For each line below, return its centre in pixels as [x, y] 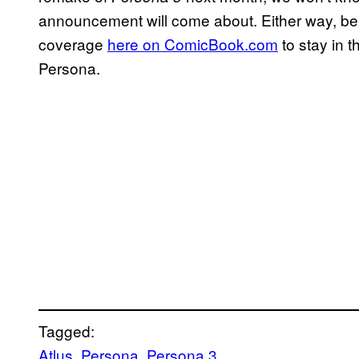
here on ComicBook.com [193, 43]
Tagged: [67, 330]
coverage [73, 43]
